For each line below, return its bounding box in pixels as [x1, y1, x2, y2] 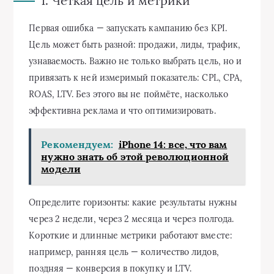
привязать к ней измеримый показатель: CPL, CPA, [29, 72, 243, 83]
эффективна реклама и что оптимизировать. [29, 105, 216, 116]
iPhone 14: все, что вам [118, 138, 228, 150]
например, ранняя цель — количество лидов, [29, 246, 219, 257]
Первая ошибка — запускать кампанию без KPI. [29, 23, 227, 34]
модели [41, 163, 81, 175]
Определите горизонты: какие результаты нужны [29, 197, 237, 208]
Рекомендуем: [41, 138, 114, 150]
